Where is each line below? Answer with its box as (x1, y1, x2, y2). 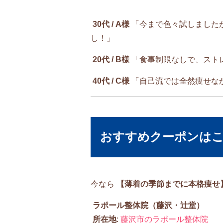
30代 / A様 (93, 20, 129, 29)
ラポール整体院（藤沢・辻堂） (93, 201, 204, 210)
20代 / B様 (93, 55, 129, 64)
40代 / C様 (93, 77, 129, 86)
